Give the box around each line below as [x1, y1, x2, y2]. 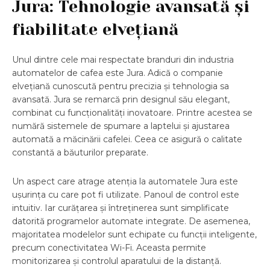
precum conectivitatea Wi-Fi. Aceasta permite [12, 242, 206, 254]
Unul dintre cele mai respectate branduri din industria [12, 54, 234, 66]
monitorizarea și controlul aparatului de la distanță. [12, 256, 221, 267]
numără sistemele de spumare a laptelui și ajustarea [12, 121, 230, 132]
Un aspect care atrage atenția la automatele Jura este [12, 176, 238, 187]
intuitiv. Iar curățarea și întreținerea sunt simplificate [12, 202, 229, 214]
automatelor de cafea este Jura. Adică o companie [12, 67, 223, 79]
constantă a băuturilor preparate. [12, 147, 148, 159]
